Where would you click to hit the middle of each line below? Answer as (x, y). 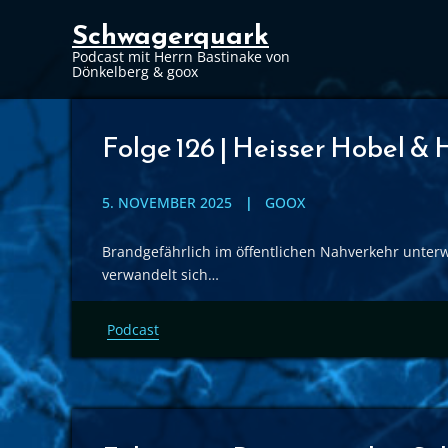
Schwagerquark (170, 34)
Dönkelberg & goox (135, 71)
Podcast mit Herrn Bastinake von (181, 56)
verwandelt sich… (160, 274)
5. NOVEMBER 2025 (167, 202)
